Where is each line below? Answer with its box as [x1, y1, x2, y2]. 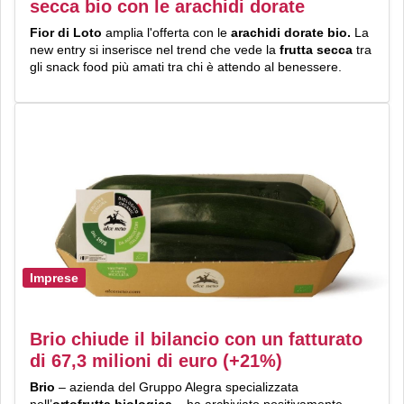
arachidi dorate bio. [231, 24, 351, 40]
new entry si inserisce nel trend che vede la [30, 41, 280, 57]
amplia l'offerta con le [106, 24, 231, 40]
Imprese [30, 271, 78, 286]
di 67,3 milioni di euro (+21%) [30, 350, 282, 371]
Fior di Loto [30, 24, 106, 40]
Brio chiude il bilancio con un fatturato [30, 328, 363, 349]
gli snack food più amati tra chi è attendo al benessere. [30, 59, 342, 74]
